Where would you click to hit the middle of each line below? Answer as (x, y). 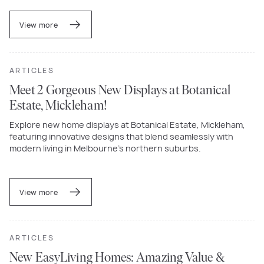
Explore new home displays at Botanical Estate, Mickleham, (127, 124)
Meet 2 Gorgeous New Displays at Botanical (120, 91)
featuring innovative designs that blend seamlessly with (121, 136)
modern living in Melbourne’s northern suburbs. (105, 148)
